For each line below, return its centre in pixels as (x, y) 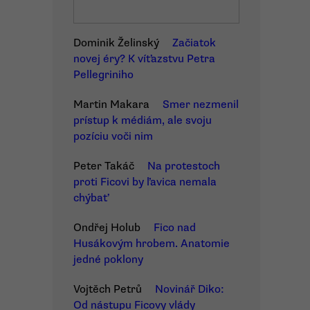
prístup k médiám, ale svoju (143, 120)
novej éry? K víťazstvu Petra (144, 59)
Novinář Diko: (190, 289)
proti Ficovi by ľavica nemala (145, 182)
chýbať (91, 198)
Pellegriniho (103, 75)
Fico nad (175, 228)
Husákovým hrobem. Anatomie (152, 244)
